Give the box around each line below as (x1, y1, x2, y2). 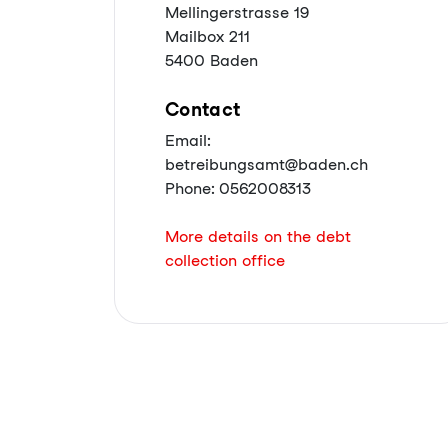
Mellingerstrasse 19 (165, 3, 309, 22)
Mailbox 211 (165, 27, 250, 46)
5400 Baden (165, 51, 258, 70)
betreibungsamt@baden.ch (165, 155, 368, 174)
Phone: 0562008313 (165, 179, 311, 198)
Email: (165, 131, 211, 150)
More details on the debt (165, 227, 351, 246)
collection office (165, 251, 285, 270)
